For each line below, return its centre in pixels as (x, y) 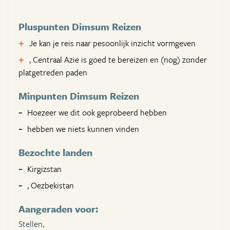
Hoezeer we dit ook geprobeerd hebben (97, 113)
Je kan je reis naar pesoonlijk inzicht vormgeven (112, 43)
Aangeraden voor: (59, 209)
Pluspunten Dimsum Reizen (80, 27)
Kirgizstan (44, 169)
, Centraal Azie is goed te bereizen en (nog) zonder (118, 60)
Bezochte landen (55, 152)
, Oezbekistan (51, 186)
